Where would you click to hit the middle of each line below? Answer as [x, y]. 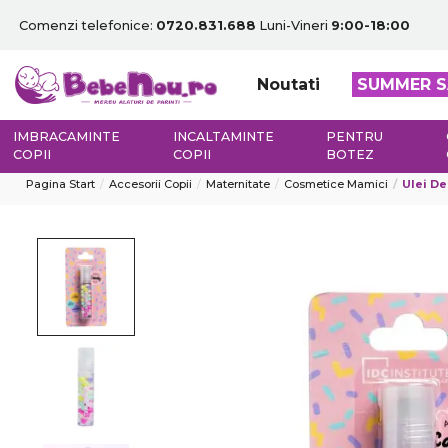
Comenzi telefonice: [87, 25]
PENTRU [355, 137]
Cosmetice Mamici [336, 184]
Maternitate [238, 184]
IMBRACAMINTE [67, 137]
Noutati [288, 85]
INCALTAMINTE [223, 137]
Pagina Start [60, 184]
